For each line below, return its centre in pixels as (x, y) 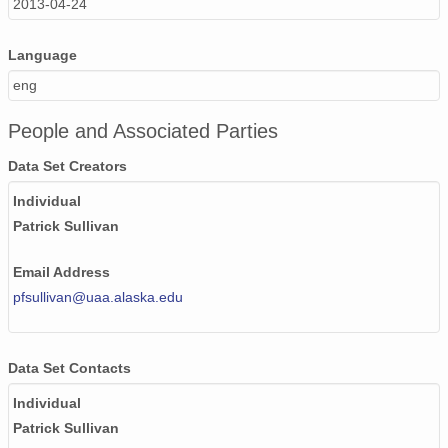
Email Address (61, 272)
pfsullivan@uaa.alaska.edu (98, 297)
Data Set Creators (67, 166)
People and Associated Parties (143, 131)
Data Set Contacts (69, 368)
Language (42, 55)
